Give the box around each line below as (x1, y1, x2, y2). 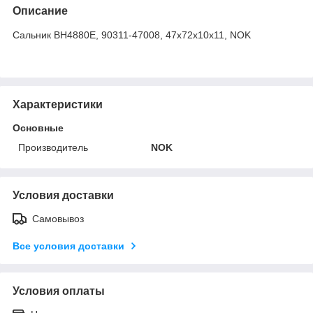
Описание (13, 4, 68, 17)
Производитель (18, 141, 88, 153)
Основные (13, 122, 64, 133)
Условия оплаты (13, 284, 105, 297)
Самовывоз (32, 212, 84, 224)
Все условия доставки (13, 240, 124, 252)
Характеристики (13, 98, 103, 110)
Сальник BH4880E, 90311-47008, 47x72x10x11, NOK (13, 29, 251, 41)
